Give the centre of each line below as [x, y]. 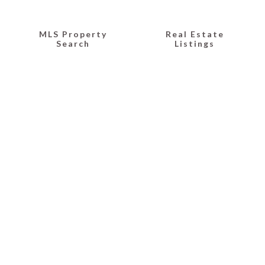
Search [73, 43]
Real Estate [195, 34]
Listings [195, 43]
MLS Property [73, 34]
